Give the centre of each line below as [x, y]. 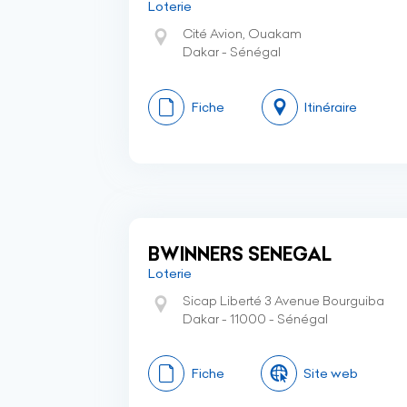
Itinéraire [331, 107]
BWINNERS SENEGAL [240, 254]
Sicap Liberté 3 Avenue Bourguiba [283, 301]
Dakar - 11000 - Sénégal [255, 319]
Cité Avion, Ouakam [242, 34]
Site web [331, 373]
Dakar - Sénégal [232, 52]
